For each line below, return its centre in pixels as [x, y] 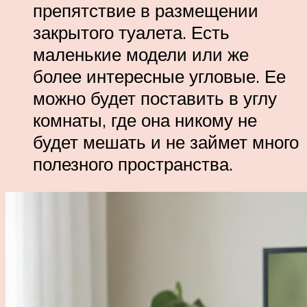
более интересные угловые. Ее [159, 76]
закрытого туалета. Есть [131, 32]
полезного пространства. [133, 163]
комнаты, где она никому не [145, 120]
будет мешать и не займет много [166, 142]
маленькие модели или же [141, 54]
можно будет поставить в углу [155, 98]
